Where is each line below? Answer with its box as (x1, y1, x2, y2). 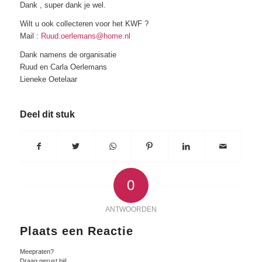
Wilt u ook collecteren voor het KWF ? (19, 19, 149, 29)
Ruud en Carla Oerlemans (19, 63, 107, 72)
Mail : (19, 32, 41, 41)
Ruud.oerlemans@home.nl (40, 32, 130, 41)
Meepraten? (19, 248, 54, 256)
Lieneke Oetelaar (19, 75, 77, 84)
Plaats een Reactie (19, 225, 133, 238)
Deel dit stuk (19, 109, 75, 120)
